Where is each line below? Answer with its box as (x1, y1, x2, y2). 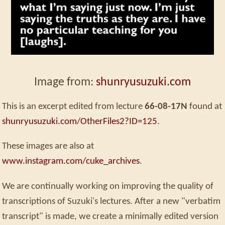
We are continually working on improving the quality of (2, 181, 213, 191)
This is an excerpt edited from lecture (2, 101, 143, 112)
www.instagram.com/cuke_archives (2, 156, 140, 167)
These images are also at (2, 141, 94, 152)
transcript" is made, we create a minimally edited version (2, 211, 218, 221)
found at (189, 101, 222, 112)
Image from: (34, 76, 96, 88)
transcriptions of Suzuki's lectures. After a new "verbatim (2, 196, 220, 206)
